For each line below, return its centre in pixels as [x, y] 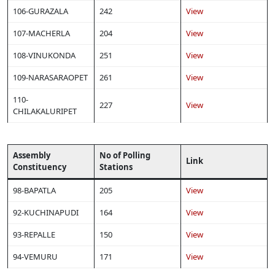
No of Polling [125, 156]
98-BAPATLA [34, 191]
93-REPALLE [34, 235]
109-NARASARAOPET [50, 78]
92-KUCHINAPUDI [46, 213]
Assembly [32, 156]
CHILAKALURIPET [45, 111]
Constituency [40, 167]
